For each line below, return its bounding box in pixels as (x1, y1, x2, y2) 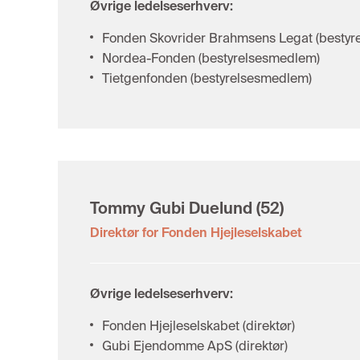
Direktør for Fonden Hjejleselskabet (90, 224, 302, 241)
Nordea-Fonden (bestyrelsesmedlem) (102, 50, 320, 67)
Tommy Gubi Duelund (90, 198, 252, 219)
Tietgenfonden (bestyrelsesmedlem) (102, 70, 312, 87)
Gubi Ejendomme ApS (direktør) (102, 337, 288, 354)
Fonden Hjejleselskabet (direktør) (102, 317, 295, 334)
